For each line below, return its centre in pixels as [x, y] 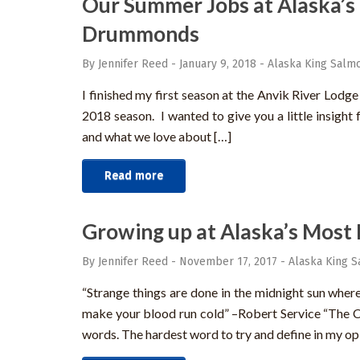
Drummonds [141, 34]
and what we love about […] [157, 137]
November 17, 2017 [228, 262]
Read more [134, 176]
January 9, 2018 [218, 64]
